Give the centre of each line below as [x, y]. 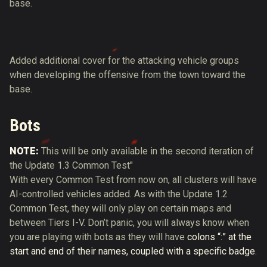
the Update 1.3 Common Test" [71, 165]
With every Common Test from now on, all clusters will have [133, 180]
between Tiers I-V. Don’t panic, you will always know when [129, 223]
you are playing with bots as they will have [98, 237]
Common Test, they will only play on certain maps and [120, 208]
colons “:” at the [219, 237]
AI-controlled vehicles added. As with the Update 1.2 [119, 194]
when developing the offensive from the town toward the [128, 75]
